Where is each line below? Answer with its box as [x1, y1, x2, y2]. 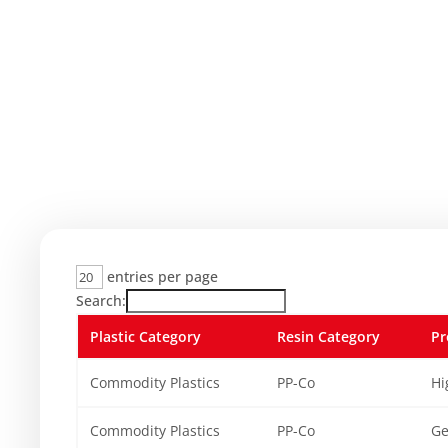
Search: [76, 291, 126, 311]
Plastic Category [90, 327, 201, 347]
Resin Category [277, 327, 380, 347]
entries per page [103, 267, 218, 287]
